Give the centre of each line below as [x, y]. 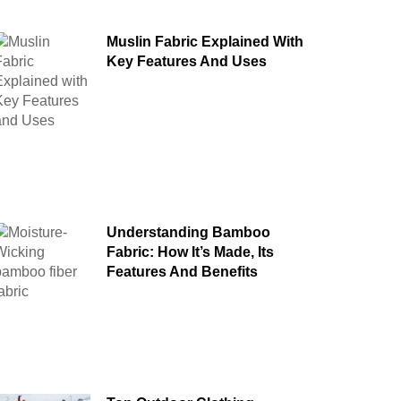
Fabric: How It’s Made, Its [190, 252]
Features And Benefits [182, 271]
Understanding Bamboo [188, 232]
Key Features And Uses [186, 61]
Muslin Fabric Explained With [205, 41]
